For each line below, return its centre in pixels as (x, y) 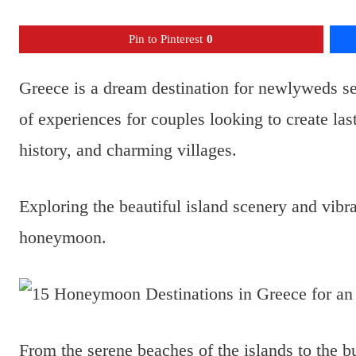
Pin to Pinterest (166, 39)
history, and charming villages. (128, 150)
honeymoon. (63, 238)
